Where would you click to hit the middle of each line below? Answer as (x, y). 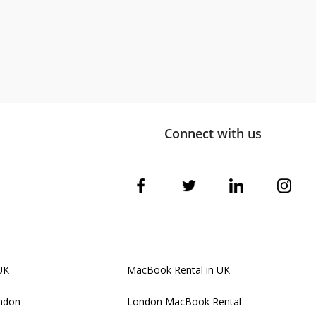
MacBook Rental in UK (179, 269)
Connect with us (213, 133)
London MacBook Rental (184, 301)
